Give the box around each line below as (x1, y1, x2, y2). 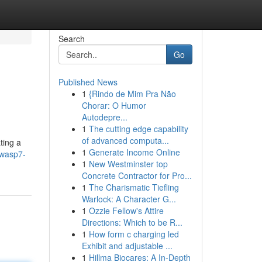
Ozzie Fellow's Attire (88, 205, 164, 216)
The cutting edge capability (88, 123, 188, 135)
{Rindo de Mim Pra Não (88, 88, 176, 99)
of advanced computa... (81, 135, 169, 146)
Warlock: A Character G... (81, 193, 176, 205)
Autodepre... (81, 111, 127, 123)
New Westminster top (88, 158, 168, 170)
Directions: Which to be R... (81, 216, 182, 228)
